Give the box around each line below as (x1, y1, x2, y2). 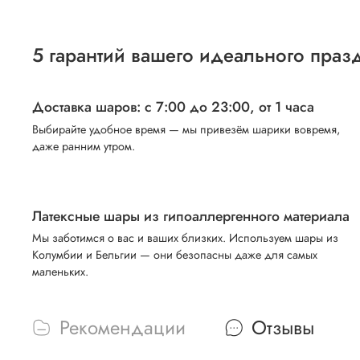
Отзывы (252, 313, 314, 342)
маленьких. (32, 264, 88, 280)
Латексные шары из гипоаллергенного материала (32, 205, 350, 227)
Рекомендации (59, 313, 186, 342)
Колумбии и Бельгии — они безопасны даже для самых (32, 247, 317, 264)
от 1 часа (255, 96, 314, 118)
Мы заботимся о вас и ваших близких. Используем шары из (32, 230, 338, 247)
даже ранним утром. (32, 137, 135, 154)
